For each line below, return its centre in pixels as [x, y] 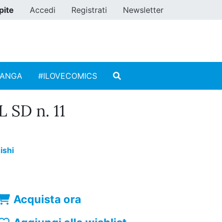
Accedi [43, 10]
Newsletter [143, 10]
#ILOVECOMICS [68, 76]
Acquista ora [48, 199]
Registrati [89, 10]
